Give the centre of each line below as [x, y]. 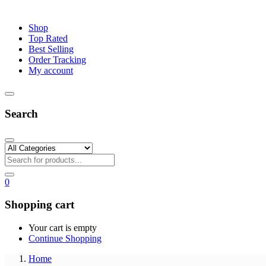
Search [21, 113]
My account [51, 71]
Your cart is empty [63, 228]
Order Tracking [57, 60]
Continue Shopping [65, 239]
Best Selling [51, 49]
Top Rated [48, 39]
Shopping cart [39, 205]
